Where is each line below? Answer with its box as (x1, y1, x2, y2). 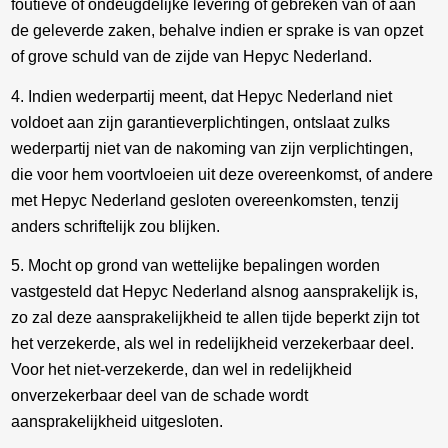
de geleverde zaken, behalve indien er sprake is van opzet (11, 22, 424, 40)
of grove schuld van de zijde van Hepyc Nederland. (11, 48, 373, 66)
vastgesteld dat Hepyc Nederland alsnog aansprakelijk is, (11, 283, 419, 301)
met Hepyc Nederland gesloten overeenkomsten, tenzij (11, 191, 400, 209)
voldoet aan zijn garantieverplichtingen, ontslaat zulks (11, 113, 391, 131)
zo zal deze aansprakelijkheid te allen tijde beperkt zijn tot (11, 309, 420, 327)
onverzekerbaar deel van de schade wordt (11, 387, 309, 405)
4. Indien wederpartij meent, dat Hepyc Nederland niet (11, 87, 393, 105)
